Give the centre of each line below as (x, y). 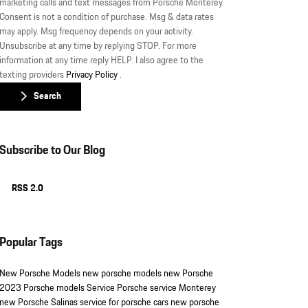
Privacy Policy (93, 75)
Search (47, 97)
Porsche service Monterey (166, 288)
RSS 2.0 (26, 189)
